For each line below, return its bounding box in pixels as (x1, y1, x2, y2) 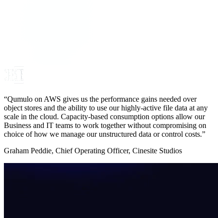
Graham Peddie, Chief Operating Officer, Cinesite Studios (4, 146, 182, 155)
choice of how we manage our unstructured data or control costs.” (4, 130, 205, 139)
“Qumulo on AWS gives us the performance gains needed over (4, 95, 197, 104)
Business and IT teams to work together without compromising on (4, 121, 206, 130)
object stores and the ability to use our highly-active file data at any (4, 104, 208, 112)
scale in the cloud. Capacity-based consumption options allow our (4, 112, 205, 121)
